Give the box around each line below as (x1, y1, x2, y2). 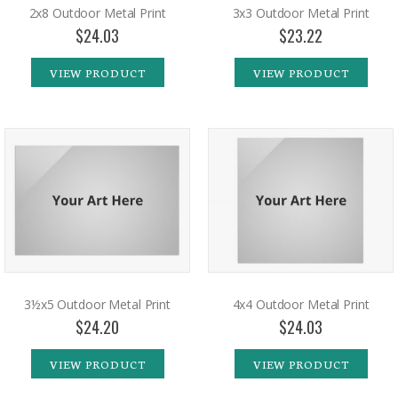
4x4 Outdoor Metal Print (232, 295, 370, 313)
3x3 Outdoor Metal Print (232, 4, 370, 21)
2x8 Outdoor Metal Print (28, 4, 166, 21)
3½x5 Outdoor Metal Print (24, 295, 171, 313)
